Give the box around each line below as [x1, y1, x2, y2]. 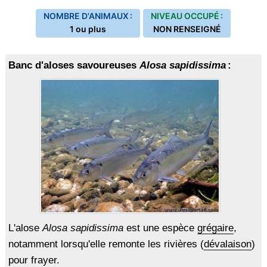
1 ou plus [70, 24, 107, 34]
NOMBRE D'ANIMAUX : [44, 11, 133, 21]
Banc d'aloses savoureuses [8, 60, 139, 71]
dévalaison [203, 238, 252, 250]
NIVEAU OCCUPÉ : [151, 11, 223, 21]
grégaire [197, 222, 234, 234]
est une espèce [123, 222, 197, 234]
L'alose [8, 222, 42, 234]
